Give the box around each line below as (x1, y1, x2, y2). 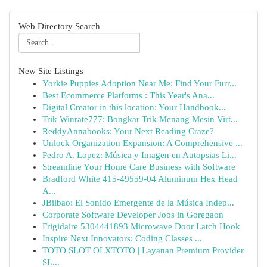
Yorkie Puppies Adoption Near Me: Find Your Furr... (42, 79, 237, 88)
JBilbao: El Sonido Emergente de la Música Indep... (42, 198, 234, 207)
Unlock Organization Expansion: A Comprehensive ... (42, 138, 243, 148)
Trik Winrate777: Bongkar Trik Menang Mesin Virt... (42, 114, 238, 124)
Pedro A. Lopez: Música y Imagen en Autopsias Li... (42, 150, 237, 160)
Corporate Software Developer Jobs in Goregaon (42, 210, 223, 219)
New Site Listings (18, 66, 83, 76)
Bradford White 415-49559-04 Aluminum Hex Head (42, 174, 238, 184)
